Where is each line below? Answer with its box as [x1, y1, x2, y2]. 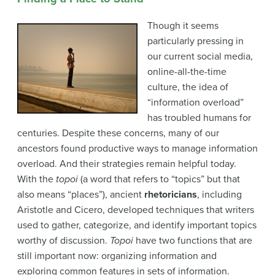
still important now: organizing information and [17, 250, 217, 263]
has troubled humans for [147, 112, 251, 125]
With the [17, 173, 56, 186]
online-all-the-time [147, 66, 227, 79]
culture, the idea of [147, 81, 228, 94]
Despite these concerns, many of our [60, 127, 219, 140]
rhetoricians [144, 188, 197, 201]
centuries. [17, 127, 60, 140]
